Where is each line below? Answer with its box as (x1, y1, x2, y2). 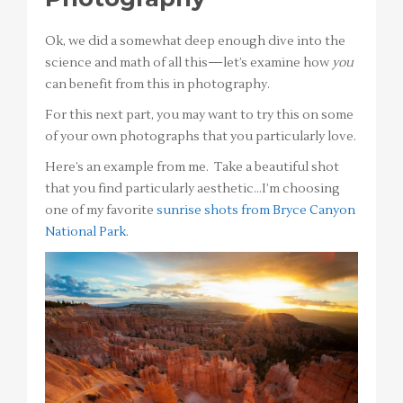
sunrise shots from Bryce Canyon (157, 201, 355, 219)
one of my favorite (45, 201, 157, 219)
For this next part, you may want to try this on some (45, 106, 354, 123)
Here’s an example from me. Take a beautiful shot (45, 158, 339, 175)
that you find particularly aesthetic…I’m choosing (45, 180, 340, 197)
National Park (45, 223, 126, 240)
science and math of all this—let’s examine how (45, 54, 332, 71)
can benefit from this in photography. (45, 76, 270, 93)
